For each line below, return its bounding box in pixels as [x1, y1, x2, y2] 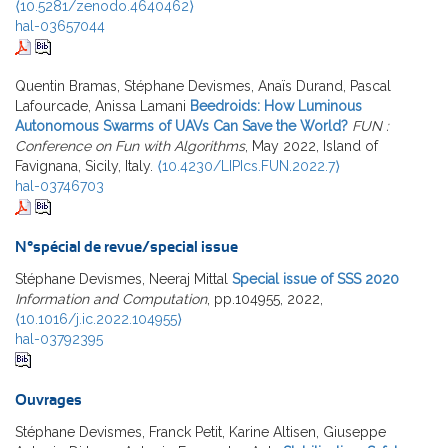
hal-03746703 [15, 177, 104, 194]
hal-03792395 [15, 330, 103, 347]
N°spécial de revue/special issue [15, 239, 238, 255]
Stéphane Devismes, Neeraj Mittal [15, 270, 228, 287]
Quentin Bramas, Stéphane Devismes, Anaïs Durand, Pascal [15, 77, 391, 94]
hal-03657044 [15, 17, 105, 34]
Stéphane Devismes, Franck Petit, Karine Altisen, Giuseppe [15, 423, 386, 440]
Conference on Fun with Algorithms [15, 137, 245, 154]
